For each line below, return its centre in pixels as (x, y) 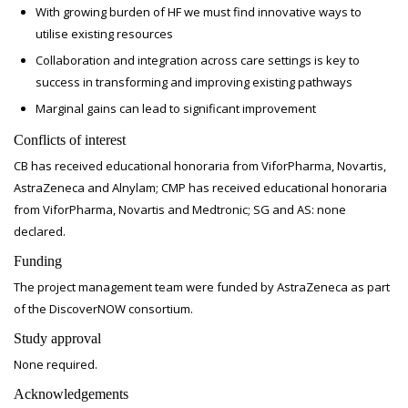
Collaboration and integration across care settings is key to (198, 60)
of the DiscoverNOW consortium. (103, 309)
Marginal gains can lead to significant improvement (176, 108)
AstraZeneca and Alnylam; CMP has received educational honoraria (200, 188)
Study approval (57, 338)
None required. (56, 364)
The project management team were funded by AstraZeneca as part (202, 287)
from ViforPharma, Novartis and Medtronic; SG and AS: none (180, 209)
